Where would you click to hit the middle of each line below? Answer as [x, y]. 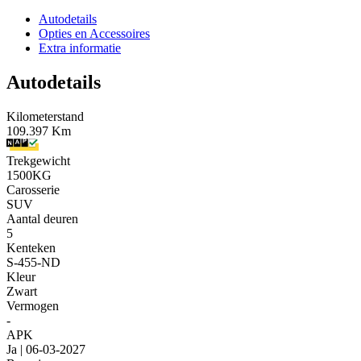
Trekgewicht [38, 160]
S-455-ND [33, 262]
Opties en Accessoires [94, 33]
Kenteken [31, 247]
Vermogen [33, 305]
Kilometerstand [45, 116]
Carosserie [33, 189]
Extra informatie [80, 48]
